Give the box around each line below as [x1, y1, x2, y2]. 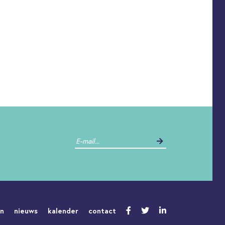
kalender [48, 206, 78, 215]
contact [88, 206, 116, 215]
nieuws [14, 206, 38, 215]
